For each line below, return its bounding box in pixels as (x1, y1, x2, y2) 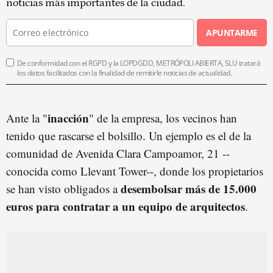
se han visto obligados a (6, 180, 121, 196)
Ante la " (6, 110, 48, 126)
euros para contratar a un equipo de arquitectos (6, 197, 245, 214)
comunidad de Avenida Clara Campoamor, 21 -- (6, 145, 230, 161)
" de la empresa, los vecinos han (89, 110, 237, 126)
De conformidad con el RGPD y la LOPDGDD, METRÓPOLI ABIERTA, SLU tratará (17, 57, 261, 68)
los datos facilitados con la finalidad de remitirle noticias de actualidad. (17, 67, 232, 78)
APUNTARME (206, 26, 258, 38)
